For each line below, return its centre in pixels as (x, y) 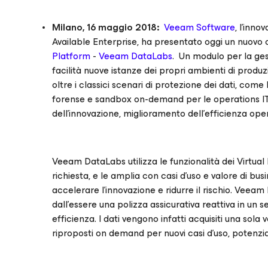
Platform (71, 56)
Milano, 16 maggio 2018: (107, 27)
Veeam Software (200, 27)
